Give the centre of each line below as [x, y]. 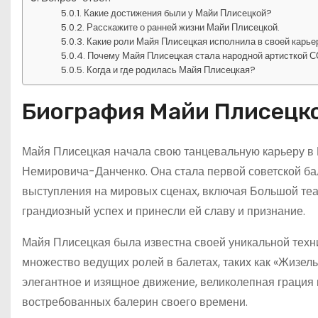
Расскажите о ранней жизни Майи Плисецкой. [183, 27]
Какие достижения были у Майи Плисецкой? [178, 13]
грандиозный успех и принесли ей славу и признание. [164, 211]
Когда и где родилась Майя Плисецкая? [171, 70]
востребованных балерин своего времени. [135, 302]
